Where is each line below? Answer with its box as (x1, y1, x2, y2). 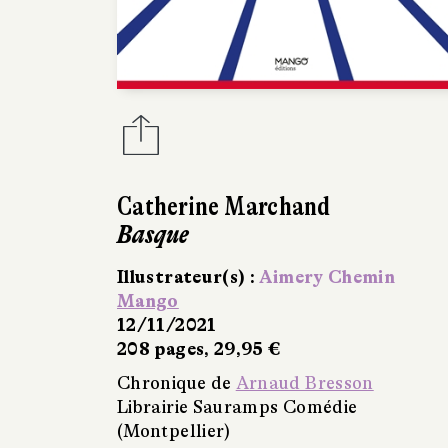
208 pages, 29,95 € (117, 338, 281, 359)
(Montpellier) (117, 420, 231, 441)
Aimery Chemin (259, 266, 396, 287)
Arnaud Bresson (235, 372, 374, 393)
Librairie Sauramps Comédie (117, 396, 358, 417)
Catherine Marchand (117, 191, 331, 221)
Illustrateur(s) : (117, 266, 260, 287)
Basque (117, 219, 190, 249)
